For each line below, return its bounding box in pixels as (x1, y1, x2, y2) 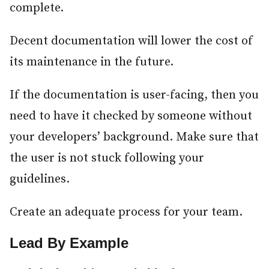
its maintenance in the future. (10, 55, 174, 70)
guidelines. (10, 172, 70, 187)
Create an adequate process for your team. (10, 205, 243, 220)
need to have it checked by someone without (10, 109, 252, 124)
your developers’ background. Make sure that (10, 130, 259, 145)
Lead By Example (10, 235, 133, 252)
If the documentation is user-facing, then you (10, 88, 259, 103)
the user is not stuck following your (10, 151, 204, 166)
